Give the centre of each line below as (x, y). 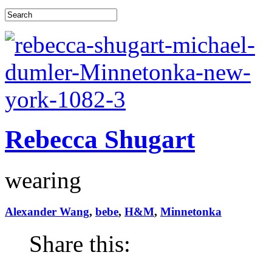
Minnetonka (191, 212)
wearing (43, 180)
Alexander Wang (47, 212)
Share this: (80, 243)
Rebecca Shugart (100, 140)
